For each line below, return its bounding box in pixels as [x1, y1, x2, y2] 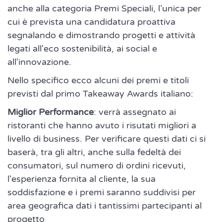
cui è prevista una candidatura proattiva [7, 16, 175, 28]
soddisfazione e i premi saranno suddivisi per [7, 187, 196, 198]
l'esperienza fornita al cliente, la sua [7, 173, 156, 185]
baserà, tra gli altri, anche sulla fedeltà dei [7, 147, 181, 158]
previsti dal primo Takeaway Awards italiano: [7, 88, 193, 100]
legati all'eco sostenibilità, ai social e [7, 43, 157, 55]
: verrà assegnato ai [94, 107, 176, 118]
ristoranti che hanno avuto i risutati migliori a [7, 120, 196, 131]
